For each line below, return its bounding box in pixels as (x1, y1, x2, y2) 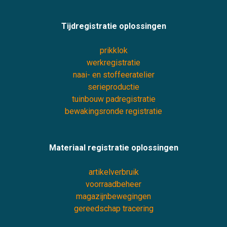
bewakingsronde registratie (65, 106, 162, 117)
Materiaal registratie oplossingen (49, 143, 178, 153)
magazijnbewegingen (76, 192, 151, 202)
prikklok (99, 46, 128, 56)
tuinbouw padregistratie (71, 94, 156, 104)
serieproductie (88, 82, 139, 92)
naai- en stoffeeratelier (72, 70, 155, 80)
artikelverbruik (88, 167, 139, 177)
